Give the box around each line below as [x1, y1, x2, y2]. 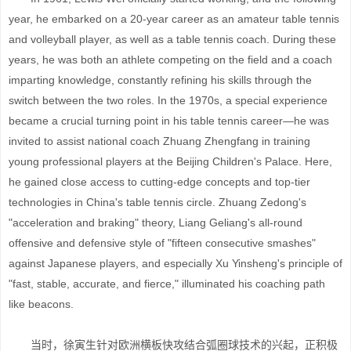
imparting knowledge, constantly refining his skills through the [9, 74, 312, 86]
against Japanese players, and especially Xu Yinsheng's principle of [9, 257, 342, 270]
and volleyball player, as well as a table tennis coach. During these [9, 33, 336, 45]
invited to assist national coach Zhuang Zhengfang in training [9, 135, 310, 147]
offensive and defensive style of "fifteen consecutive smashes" [9, 237, 316, 249]
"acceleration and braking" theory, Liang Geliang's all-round [9, 216, 302, 229]
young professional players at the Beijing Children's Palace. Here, [9, 155, 332, 168]
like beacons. [9, 298, 74, 310]
